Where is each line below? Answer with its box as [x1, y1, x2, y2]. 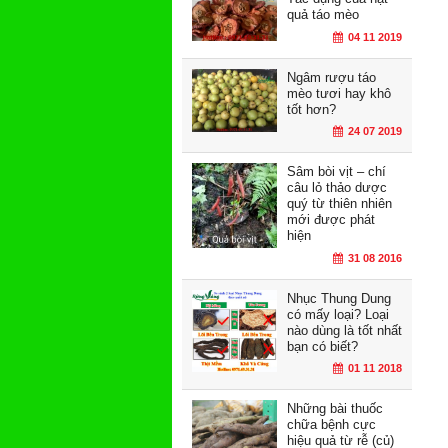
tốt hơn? [287, 101, 336, 117]
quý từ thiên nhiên [287, 196, 392, 212]
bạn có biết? [287, 338, 358, 354]
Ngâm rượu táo [287, 69, 376, 85]
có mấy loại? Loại [287, 306, 389, 322]
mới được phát [287, 212, 375, 228]
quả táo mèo [287, 7, 359, 23]
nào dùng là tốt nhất [287, 322, 402, 338]
